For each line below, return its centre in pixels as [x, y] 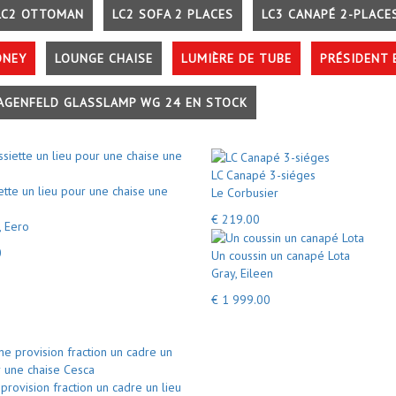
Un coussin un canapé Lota [281, 255]
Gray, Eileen [242, 273]
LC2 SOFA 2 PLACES [173, 14]
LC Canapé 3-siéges [263, 175]
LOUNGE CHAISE [104, 58]
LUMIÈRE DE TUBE [236, 58]
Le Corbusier [245, 192]
